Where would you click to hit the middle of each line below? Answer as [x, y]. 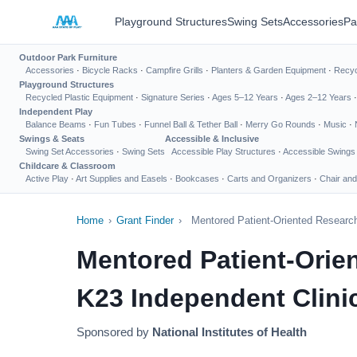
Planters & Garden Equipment [269, 70]
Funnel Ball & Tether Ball [191, 124]
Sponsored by [114, 332]
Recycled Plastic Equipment [79, 97]
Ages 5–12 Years [245, 97]
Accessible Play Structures [224, 151]
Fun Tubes [115, 124]
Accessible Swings [319, 151]
